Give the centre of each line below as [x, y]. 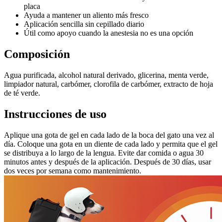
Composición [37, 54]
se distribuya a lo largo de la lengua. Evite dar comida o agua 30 [104, 153]
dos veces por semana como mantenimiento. [73, 170]
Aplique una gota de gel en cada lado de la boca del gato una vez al [109, 135]
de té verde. [22, 93]
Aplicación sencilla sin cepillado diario [84, 24]
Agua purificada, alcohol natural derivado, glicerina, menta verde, [106, 75]
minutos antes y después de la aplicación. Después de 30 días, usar [108, 162]
